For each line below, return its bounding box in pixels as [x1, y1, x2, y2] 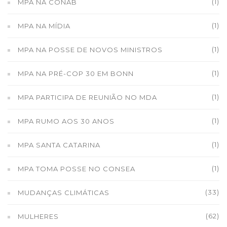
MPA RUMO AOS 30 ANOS [18, 117, 115, 125]
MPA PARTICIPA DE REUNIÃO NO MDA [18, 93, 157, 101]
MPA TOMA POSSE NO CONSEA [18, 165, 135, 173]
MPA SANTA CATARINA [18, 141, 100, 149]
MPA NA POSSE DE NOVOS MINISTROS [18, 46, 163, 54]
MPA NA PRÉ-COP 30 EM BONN [18, 69, 134, 78]
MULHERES [18, 212, 59, 220]
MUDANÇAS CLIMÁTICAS [18, 188, 109, 197]
